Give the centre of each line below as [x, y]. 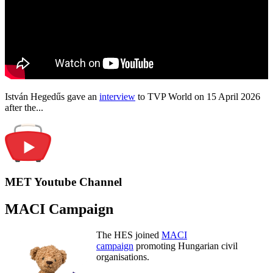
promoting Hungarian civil [186, 246]
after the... [24, 107]
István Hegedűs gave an [52, 96]
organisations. [123, 257]
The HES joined [129, 235]
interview [117, 96]
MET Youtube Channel [63, 182]
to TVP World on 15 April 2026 [198, 96]
